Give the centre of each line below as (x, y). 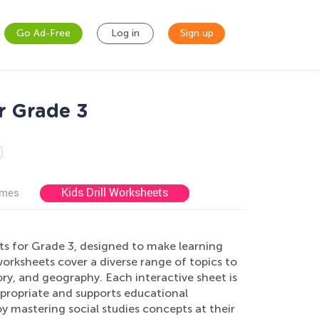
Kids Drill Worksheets (115, 192)
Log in (125, 33)
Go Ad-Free (43, 33)
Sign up (197, 33)
